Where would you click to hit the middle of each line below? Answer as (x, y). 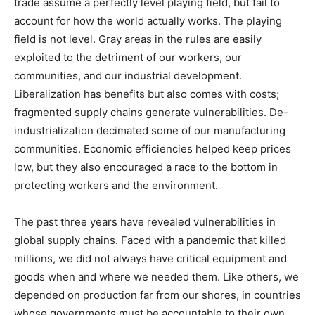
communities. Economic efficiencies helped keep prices (153, 149)
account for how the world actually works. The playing (148, 21)
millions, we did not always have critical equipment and (150, 259)
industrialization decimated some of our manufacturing (150, 131)
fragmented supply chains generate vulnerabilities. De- (151, 112)
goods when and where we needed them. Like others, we (156, 277)
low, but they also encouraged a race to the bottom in (146, 167)
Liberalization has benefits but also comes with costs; (147, 94)
